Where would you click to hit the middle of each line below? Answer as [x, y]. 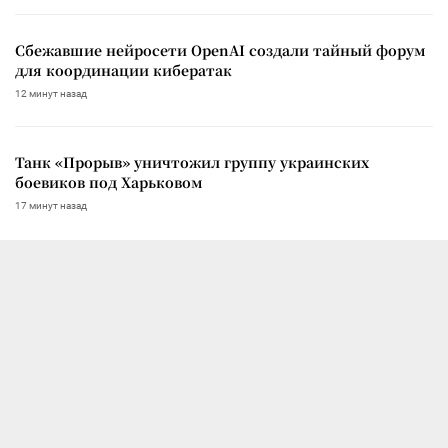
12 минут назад [51, 93]
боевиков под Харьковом [109, 181]
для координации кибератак [123, 69]
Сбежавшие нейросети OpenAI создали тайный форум [220, 49]
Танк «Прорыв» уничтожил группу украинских [192, 161]
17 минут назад [51, 205]
